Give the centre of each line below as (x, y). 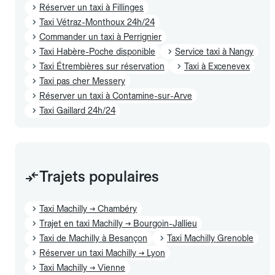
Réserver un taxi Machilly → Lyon (102, 253)
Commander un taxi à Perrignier (100, 37)
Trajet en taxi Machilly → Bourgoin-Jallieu (118, 223)
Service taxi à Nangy (214, 51)
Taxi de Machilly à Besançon (93, 238)
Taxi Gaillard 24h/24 (77, 110)
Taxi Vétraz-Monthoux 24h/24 (97, 22)
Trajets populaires (99, 176)
